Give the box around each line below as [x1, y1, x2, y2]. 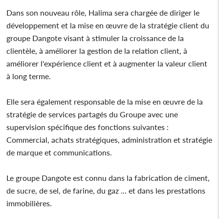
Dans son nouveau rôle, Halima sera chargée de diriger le [6, 7, 200, 17]
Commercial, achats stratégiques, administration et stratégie [6, 134, 213, 144]
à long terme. [6, 71, 51, 81]
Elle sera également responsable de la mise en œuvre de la [6, 96, 203, 106]
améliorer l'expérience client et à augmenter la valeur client [6, 58, 208, 68]
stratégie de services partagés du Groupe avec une [6, 109, 178, 119]
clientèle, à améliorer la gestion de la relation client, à [6, 45, 188, 55]
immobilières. [6, 198, 52, 208]
